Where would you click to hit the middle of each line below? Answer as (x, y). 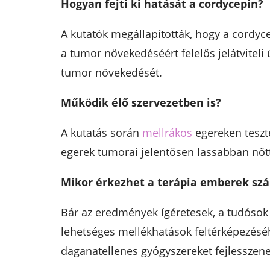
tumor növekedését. (111, 72)
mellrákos (167, 132)
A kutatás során (101, 132)
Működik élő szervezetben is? (141, 102)
